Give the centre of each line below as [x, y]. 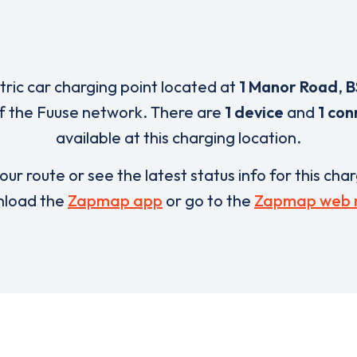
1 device [254, 112]
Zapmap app [115, 200]
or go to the [208, 200]
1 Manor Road [288, 86]
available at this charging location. [178, 137]
